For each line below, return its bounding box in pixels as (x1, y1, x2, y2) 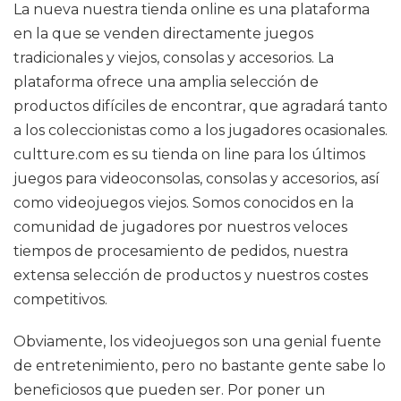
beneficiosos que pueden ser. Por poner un (13, 381, 325, 398)
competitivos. (13, 291, 107, 308)
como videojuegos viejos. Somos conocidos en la (13, 194, 354, 211)
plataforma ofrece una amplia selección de (13, 73, 319, 90)
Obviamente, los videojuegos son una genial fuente (13, 333, 381, 350)
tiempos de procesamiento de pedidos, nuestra (13, 243, 348, 260)
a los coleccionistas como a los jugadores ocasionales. (13, 122, 388, 139)
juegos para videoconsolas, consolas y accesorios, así (13, 170, 380, 187)
